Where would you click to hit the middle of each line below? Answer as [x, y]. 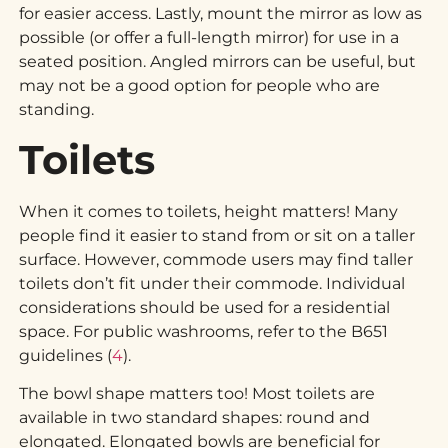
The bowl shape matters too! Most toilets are [197, 394]
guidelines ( [66, 355]
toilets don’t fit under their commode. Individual [212, 283]
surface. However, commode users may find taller [216, 259]
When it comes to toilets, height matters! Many [209, 211]
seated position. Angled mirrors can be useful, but [218, 61]
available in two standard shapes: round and [195, 418]
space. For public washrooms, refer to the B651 [204, 331]
